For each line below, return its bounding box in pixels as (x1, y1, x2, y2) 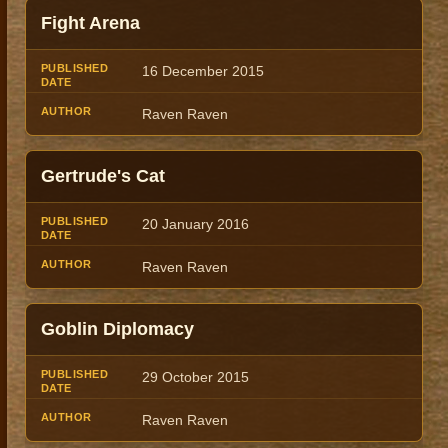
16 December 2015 (142, 63, 264, 80)
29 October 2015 (142, 369, 249, 386)
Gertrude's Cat (41, 166, 165, 187)
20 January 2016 (142, 216, 249, 233)
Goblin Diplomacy (41, 319, 194, 340)
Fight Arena (41, 13, 140, 34)
